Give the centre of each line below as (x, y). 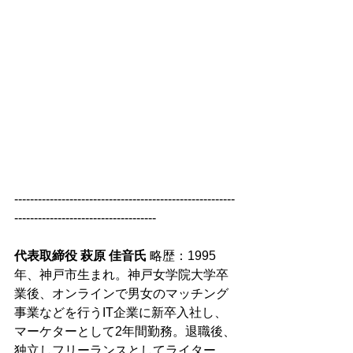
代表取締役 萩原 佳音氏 (82, 255)
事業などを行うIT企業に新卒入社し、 (121, 312)
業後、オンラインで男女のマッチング (121, 293)
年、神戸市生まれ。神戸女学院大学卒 (121, 274)
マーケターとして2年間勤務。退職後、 (125, 331)
